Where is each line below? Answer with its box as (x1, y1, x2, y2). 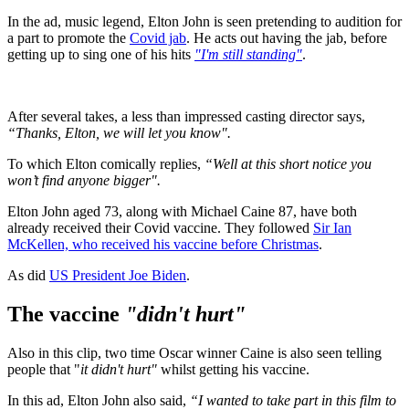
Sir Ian (313, 220, 351, 236)
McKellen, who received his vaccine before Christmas (7, 236, 319, 253)
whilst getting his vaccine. (157, 362, 309, 378)
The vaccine (7, 302, 125, 327)
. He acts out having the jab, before (186, 30, 387, 47)
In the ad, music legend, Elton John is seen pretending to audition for (7, 14, 402, 30)
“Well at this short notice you (204, 156, 372, 173)
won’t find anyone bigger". (7, 173, 164, 189)
